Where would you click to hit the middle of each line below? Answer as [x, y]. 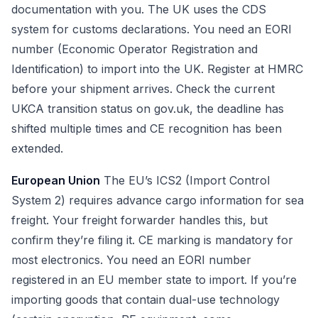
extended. [37, 148]
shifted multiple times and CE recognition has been [147, 128]
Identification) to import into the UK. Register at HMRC [157, 68]
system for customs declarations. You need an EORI [152, 29]
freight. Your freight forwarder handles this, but [139, 220]
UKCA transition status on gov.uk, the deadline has [148, 108]
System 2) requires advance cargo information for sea [158, 201]
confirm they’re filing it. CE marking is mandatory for [152, 240]
